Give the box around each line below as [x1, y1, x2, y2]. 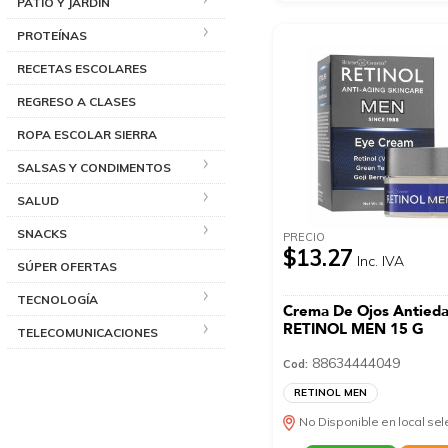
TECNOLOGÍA [17, 291, 98, 307]
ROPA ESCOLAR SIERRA [17, 126, 157, 142]
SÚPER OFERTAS [17, 258, 117, 274]
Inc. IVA [357, 251, 405, 270]
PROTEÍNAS [17, 27, 87, 43]
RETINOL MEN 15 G [283, 318, 425, 339]
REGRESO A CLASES [17, 93, 136, 109]
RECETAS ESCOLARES [17, 60, 147, 76]
